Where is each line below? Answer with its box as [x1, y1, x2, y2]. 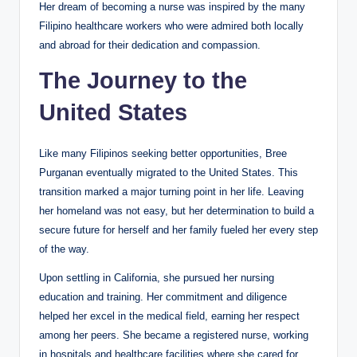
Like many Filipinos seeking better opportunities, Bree [39, 147, 287, 159]
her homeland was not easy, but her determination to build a [39, 204, 314, 217]
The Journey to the [39, 67, 247, 93]
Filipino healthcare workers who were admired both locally [39, 19, 304, 32]
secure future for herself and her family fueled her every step [39, 223, 318, 236]
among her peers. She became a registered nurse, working [39, 328, 308, 341]
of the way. [39, 242, 89, 255]
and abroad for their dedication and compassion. [39, 38, 261, 51]
